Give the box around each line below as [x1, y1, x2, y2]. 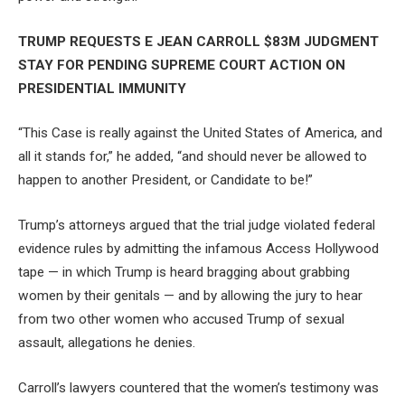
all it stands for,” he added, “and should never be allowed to [18, 148, 367, 165]
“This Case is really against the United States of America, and [18, 125, 382, 142]
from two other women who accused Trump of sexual [18, 310, 344, 327]
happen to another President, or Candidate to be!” [18, 172, 313, 189]
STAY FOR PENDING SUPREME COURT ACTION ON [18, 56, 345, 73]
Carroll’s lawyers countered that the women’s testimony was [18, 379, 379, 396]
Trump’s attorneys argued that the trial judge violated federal [18, 216, 375, 233]
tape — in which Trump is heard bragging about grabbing [18, 263, 350, 280]
